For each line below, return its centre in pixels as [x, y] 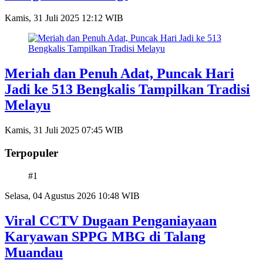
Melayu [28, 105]
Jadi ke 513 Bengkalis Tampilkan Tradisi [127, 90]
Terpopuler [31, 153]
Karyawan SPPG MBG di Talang [105, 236]
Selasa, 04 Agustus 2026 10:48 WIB [72, 195]
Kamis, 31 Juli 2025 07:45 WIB [64, 130]
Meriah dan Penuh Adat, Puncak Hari [119, 74]
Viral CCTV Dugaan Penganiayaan [111, 220]
